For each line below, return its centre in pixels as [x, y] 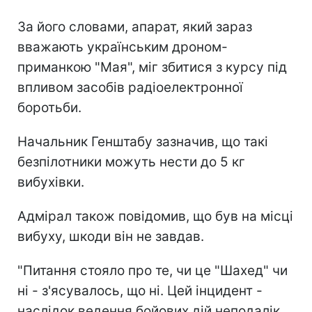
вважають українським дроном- [123, 47]
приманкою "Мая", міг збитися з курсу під [152, 67]
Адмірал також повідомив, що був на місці [155, 216]
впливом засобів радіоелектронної [130, 87]
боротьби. [49, 107]
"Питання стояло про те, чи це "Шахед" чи [153, 270]
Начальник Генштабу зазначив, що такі [143, 141]
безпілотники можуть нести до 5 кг [131, 162]
